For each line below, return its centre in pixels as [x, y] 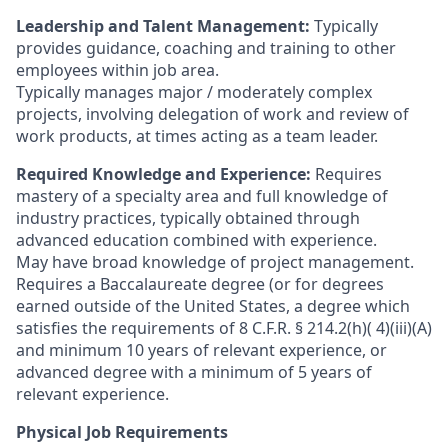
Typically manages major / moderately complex [194, 92]
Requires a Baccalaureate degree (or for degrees [200, 284]
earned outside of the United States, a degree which [213, 306]
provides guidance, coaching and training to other [206, 48]
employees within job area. [117, 70]
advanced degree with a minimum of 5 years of [194, 372]
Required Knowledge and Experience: [165, 174]
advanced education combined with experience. [196, 240]
